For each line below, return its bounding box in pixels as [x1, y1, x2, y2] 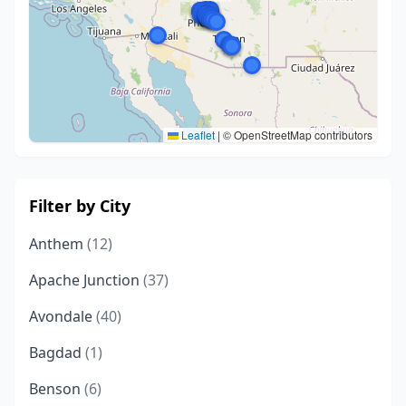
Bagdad [29, 343, 85, 362]
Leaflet [179, 127, 215, 142]
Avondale [29, 306, 96, 326]
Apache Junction [29, 270, 143, 290]
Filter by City [29, 195, 130, 217]
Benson [29, 379, 84, 399]
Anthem [29, 234, 87, 254]
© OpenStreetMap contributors [220, 127, 372, 142]
